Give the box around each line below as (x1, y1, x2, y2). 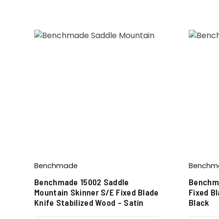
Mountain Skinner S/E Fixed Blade (34, 186, 159, 197)
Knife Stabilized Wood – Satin (34, 197, 144, 208)
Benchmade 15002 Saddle (34, 176, 129, 187)
